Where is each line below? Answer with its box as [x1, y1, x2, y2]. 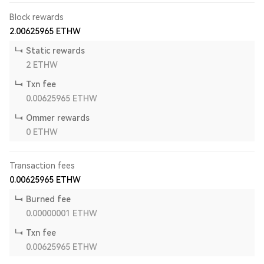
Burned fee [26, 194, 71, 204]
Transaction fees [9, 161, 75, 170]
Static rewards [26, 45, 85, 55]
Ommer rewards [26, 113, 90, 123]
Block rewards [9, 12, 64, 22]
